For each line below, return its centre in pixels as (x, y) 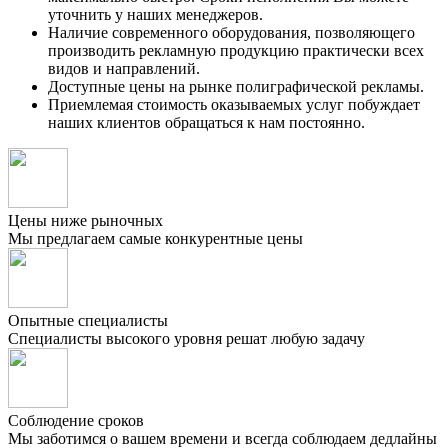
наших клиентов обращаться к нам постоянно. (206, 123)
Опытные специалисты (88, 321)
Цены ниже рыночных (85, 221)
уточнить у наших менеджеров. (155, 15)
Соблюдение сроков (76, 421)
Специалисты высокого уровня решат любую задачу (186, 339)
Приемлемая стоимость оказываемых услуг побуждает (234, 105)
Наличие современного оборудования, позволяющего (231, 33)
